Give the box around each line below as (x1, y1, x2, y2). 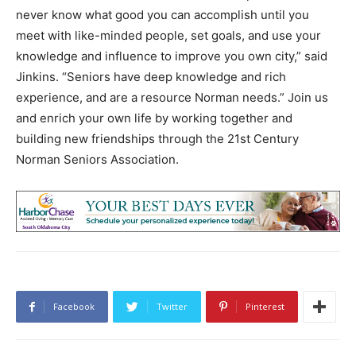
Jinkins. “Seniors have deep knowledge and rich (16, 68, 286, 84)
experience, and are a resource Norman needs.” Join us (16, 89, 328, 105)
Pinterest (246, 300, 284, 313)
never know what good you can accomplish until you (16, 6, 309, 22)
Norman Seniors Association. (16, 151, 179, 167)
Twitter (157, 300, 188, 313)
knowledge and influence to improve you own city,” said (16, 48, 327, 64)
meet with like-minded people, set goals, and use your (16, 27, 321, 43)
